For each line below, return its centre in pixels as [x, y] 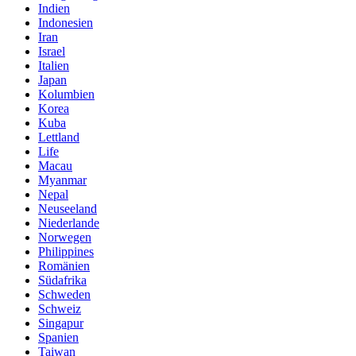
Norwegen [65, 237]
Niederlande [69, 222]
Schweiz [60, 308]
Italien [54, 65]
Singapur [61, 323]
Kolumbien [66, 94]
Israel [52, 51]
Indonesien [66, 22]
